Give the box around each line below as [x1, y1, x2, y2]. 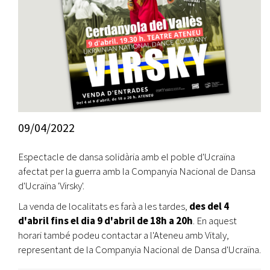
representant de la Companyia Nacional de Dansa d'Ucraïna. [18, 243, 261, 256]
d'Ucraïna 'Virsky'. [18, 179, 84, 192]
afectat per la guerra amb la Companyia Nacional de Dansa [18, 165, 256, 178]
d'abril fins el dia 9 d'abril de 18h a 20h [18, 214, 193, 227]
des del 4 [189, 199, 229, 213]
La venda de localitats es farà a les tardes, [18, 199, 189, 213]
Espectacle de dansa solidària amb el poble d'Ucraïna [18, 150, 235, 163]
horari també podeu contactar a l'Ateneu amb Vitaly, [18, 228, 229, 242]
